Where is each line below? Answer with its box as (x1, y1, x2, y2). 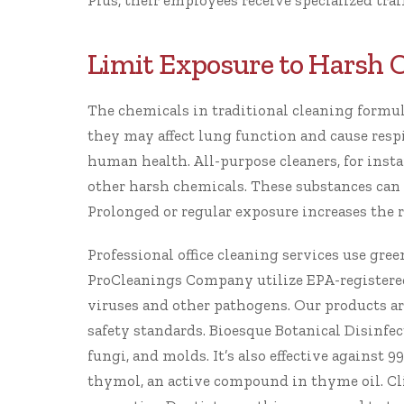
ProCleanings (87, 271, 182, 289)
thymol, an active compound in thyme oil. (87, 372, 387, 390)
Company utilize (182, 271, 307, 289)
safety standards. (87, 321, 209, 339)
